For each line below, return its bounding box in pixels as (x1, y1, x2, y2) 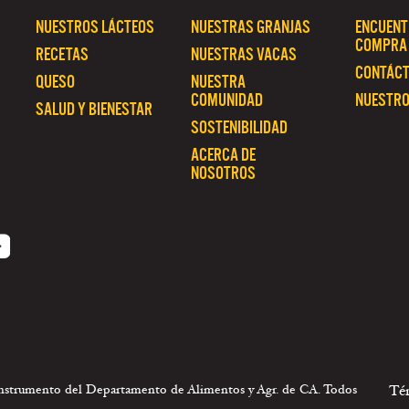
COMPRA (355, 36, 407, 55)
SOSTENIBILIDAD (191, 118, 288, 137)
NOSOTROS (191, 163, 256, 183)
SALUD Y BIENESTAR (36, 100, 152, 119)
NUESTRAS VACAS (191, 45, 297, 64)
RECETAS (36, 45, 89, 64)
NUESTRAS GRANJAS (191, 17, 310, 37)
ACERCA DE (191, 145, 256, 164)
